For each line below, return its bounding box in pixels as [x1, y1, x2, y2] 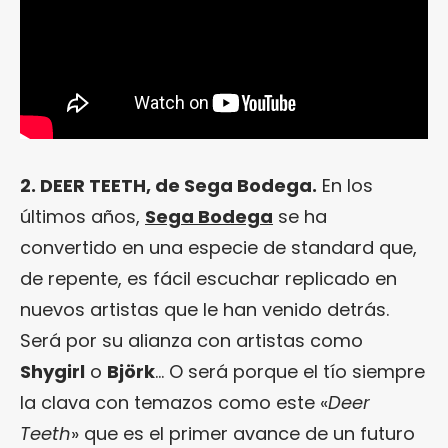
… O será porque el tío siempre [155, 359, 425, 385]
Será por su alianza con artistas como [20, 328, 363, 354]
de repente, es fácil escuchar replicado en [20, 266, 397, 292]
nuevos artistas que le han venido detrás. [20, 297, 389, 323]
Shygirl [20, 359, 85, 385]
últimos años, [20, 204, 145, 230]
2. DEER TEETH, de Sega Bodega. [20, 173, 317, 199]
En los [317, 173, 373, 199]
